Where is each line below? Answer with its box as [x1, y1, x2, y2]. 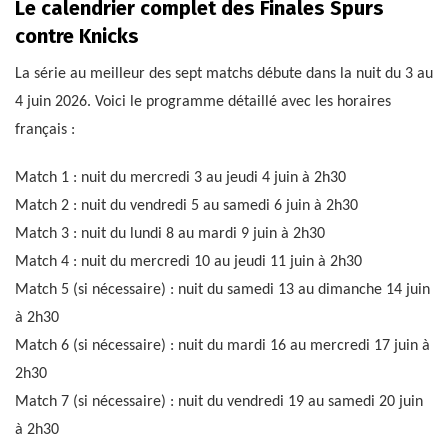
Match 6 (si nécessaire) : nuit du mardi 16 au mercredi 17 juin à [15, 337, 430, 354]
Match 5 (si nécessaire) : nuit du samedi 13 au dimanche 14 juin [15, 281, 430, 298]
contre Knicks [15, 23, 139, 48]
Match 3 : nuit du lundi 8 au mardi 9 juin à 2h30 [15, 225, 325, 242]
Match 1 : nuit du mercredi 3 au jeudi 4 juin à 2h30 [15, 169, 346, 186]
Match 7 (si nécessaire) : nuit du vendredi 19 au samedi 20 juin [15, 393, 423, 410]
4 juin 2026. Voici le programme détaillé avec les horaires [15, 93, 391, 110]
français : [15, 121, 75, 138]
